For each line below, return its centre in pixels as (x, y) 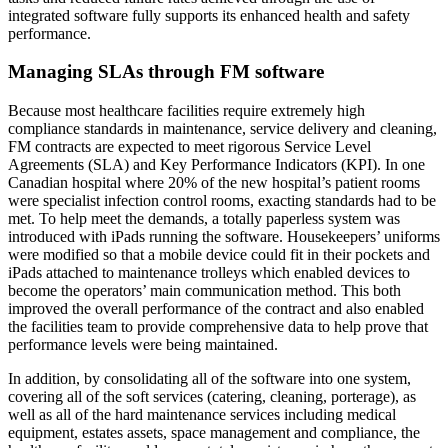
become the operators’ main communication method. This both (204, 290)
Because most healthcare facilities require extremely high (186, 110)
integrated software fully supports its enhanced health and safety (209, 15)
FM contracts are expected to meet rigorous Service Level (189, 146)
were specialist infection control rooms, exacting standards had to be (222, 200)
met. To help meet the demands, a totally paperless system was (204, 218)
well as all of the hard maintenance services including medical (202, 414)
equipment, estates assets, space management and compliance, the (214, 432)
